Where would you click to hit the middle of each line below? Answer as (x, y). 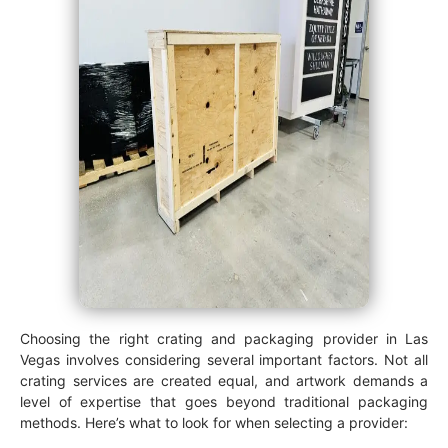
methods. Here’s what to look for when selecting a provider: (214, 422)
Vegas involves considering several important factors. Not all (224, 359)
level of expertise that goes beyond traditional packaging (224, 401)
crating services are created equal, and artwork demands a (224, 380)
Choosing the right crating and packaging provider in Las (224, 338)
